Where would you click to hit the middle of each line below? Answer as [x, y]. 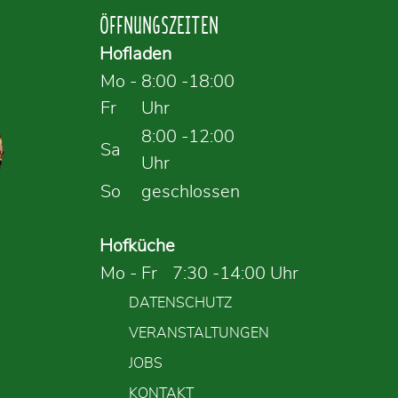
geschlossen [190, 191]
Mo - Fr [135, 273]
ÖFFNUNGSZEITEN [159, 25]
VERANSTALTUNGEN [199, 333]
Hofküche [137, 246]
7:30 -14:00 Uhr [235, 273]
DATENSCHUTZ [180, 302]
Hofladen [135, 54]
